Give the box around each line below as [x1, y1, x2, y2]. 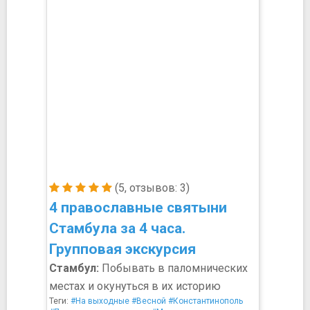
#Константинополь [168, 296, 243, 306]
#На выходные [71, 296, 129, 306]
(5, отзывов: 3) [112, 181, 190, 194]
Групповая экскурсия [49, 241, 196, 257]
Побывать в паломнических [99, 262, 248, 275]
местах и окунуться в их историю [49, 280, 221, 293]
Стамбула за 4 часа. [49, 220, 185, 237]
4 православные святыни [49, 199, 227, 216]
